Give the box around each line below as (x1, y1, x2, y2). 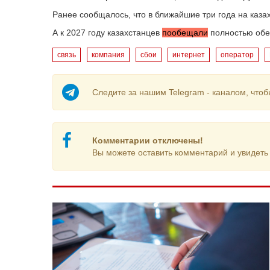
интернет (172, 51, 205, 59)
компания (92, 51, 125, 59)
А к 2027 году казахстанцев (52, 28, 162, 37)
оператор (221, 51, 254, 59)
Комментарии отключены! (92, 136, 203, 145)
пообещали (162, 28, 208, 37)
